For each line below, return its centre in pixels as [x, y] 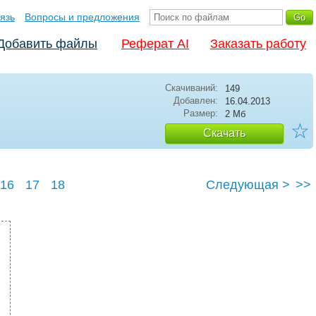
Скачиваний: [192, 88]
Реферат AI [155, 44]
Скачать [224, 133]
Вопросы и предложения [82, 17]
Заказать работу [258, 44]
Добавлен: [196, 101]
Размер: [201, 113]
